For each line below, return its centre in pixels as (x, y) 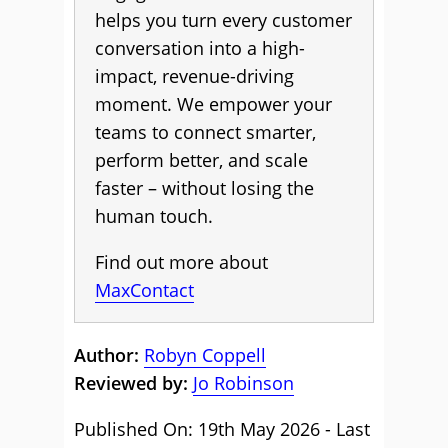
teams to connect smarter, (205, 132)
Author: (109, 355)
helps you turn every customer (223, 20)
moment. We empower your (213, 104)
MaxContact (144, 290)
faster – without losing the (204, 188)
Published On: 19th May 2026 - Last (222, 429)
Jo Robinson (243, 383)
